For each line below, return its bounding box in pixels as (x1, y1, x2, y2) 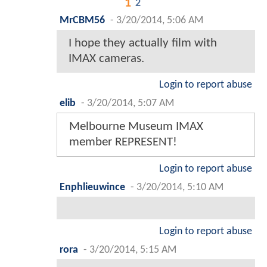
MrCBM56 (60, 15, 105, 26)
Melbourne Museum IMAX (69, 120, 203, 133)
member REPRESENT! (69, 135, 177, 148)
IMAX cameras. (69, 52, 144, 65)
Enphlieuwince (60, 182, 125, 193)
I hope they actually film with (69, 36, 217, 49)
